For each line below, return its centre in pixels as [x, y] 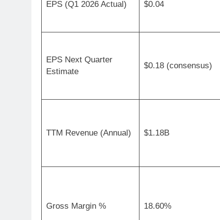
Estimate [62, 71]
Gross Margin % [76, 206]
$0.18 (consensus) [178, 65]
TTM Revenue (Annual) [88, 133]
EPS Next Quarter [79, 59]
